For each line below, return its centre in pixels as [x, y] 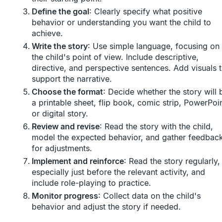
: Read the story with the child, [156, 127]
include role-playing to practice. [91, 183]
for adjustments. [62, 148]
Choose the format [67, 92]
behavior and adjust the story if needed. [106, 207]
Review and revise [66, 127]
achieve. [47, 33]
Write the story [60, 46]
